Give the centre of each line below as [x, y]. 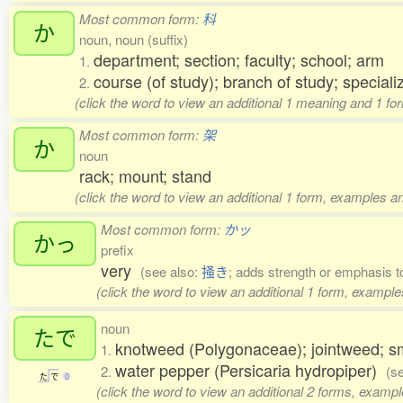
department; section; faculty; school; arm [239, 59]
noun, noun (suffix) [134, 39]
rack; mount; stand [145, 175]
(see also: [171, 271]
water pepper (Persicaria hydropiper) [251, 370]
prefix [117, 250]
